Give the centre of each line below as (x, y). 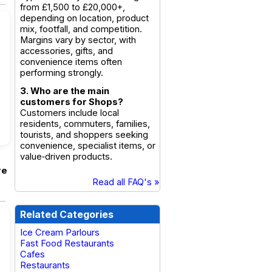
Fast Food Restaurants (67, 243)
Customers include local (70, 113)
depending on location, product (84, 18)
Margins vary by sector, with (78, 40)
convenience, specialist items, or (88, 146)
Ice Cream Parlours (60, 233)
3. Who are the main (65, 91)
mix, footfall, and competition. (81, 29)
